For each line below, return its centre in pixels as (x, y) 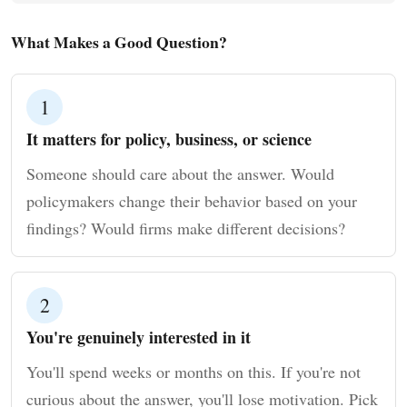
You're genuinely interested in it (139, 337)
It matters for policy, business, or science (169, 139)
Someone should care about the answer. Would (180, 174)
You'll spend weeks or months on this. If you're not (194, 372)
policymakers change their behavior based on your (192, 201)
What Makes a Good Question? (119, 42)
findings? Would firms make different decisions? (186, 228)
